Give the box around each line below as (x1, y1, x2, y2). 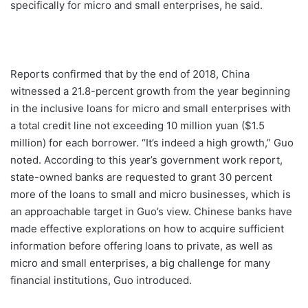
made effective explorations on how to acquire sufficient (10, 222, 284, 236)
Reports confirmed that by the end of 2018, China (10, 67, 250, 81)
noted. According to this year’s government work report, (10, 153, 283, 167)
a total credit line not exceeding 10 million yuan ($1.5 (10, 119, 265, 133)
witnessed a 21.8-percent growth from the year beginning (10, 85, 290, 98)
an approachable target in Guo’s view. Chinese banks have (10, 205, 292, 219)
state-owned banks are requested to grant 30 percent (10, 170, 272, 184)
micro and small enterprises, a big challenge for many (10, 256, 270, 270)
